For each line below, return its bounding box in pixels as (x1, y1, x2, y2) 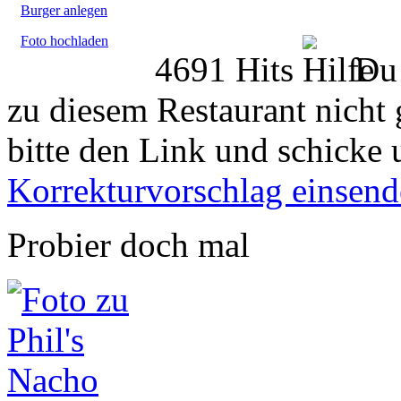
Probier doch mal (7, 225, 250, 264)
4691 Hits (155, 49, 303, 89)
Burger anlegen (21, 2, 107, 18)
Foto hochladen (21, 32, 108, 48)
